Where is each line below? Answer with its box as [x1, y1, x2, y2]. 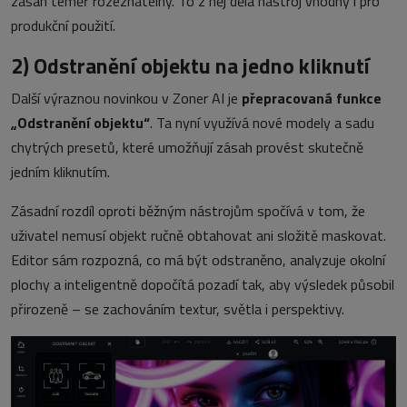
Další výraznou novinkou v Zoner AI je [11, 87, 242, 110]
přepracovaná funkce [242, 87, 382, 110]
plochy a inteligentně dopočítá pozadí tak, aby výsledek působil [11, 273, 394, 296]
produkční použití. [11, 15, 115, 37]
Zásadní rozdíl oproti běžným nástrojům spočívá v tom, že [11, 200, 365, 223]
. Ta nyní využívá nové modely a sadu [150, 112, 374, 134]
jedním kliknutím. [11, 161, 110, 184]
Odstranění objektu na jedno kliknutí [34, 49, 370, 83]
